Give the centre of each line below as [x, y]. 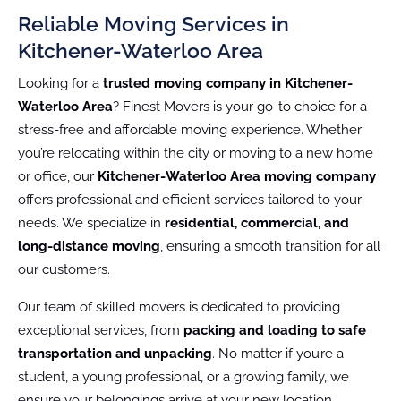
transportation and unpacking [115, 353]
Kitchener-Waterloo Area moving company [237, 176]
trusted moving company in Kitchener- [228, 83]
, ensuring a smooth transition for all [270, 246]
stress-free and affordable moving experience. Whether [190, 129]
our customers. [64, 269]
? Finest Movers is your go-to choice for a [240, 106]
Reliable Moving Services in [154, 23]
